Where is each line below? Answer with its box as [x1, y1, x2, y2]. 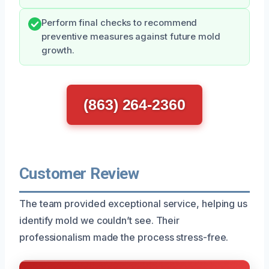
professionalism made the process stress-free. [19, 231, 229, 243]
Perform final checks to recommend [41, 17, 198, 28]
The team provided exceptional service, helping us [19, 197, 248, 210]
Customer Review [19, 164, 139, 183]
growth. [41, 44, 74, 56]
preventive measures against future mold [41, 31, 220, 42]
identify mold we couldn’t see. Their [19, 214, 180, 226]
